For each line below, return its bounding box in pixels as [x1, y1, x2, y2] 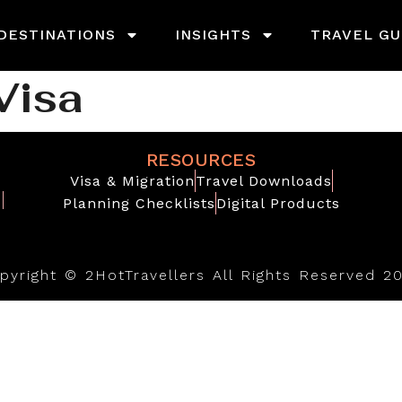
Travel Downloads [195, 171, 332, 189]
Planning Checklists [62, 194, 215, 212]
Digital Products [215, 194, 340, 212]
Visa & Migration [69, 171, 195, 189]
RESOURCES [145, 148, 257, 170]
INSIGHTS [174, 26, 251, 44]
